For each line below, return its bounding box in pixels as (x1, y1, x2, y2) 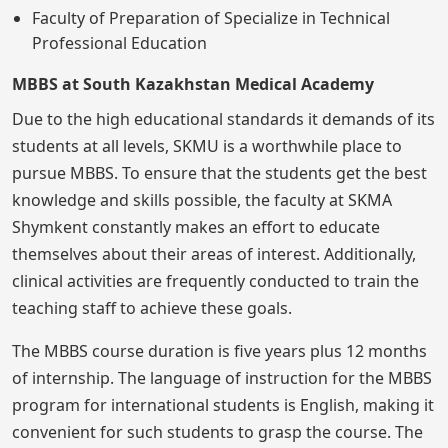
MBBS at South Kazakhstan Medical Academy (12, 73, 374, 95)
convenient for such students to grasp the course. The (12, 421, 423, 443)
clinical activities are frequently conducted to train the (12, 270, 419, 292)
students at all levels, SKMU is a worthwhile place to (12, 135, 402, 157)
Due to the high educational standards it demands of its (12, 108, 435, 130)
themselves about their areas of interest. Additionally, (12, 243, 416, 265)
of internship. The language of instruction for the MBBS (12, 367, 432, 389)
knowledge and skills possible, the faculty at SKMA (12, 189, 392, 211)
